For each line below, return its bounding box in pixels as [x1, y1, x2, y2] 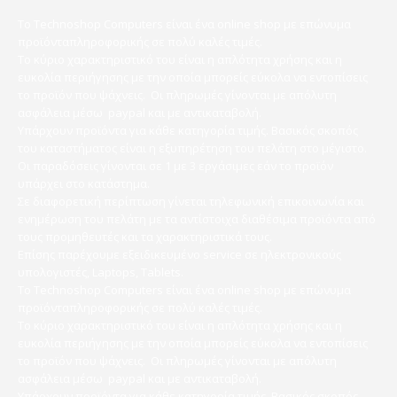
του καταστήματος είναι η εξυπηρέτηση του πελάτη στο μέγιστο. [18, 139, 367, 156]
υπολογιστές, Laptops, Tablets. [18, 263, 183, 280]
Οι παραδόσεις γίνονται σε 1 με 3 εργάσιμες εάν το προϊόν [18, 157, 333, 174]
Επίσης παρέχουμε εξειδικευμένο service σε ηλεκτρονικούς [18, 245, 341, 262]
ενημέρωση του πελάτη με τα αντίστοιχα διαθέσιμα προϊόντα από [18, 210, 376, 227]
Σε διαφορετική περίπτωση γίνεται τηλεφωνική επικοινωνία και [18, 192, 364, 209]
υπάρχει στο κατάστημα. [18, 175, 150, 191]
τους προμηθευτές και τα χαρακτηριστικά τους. [18, 228, 272, 245]
